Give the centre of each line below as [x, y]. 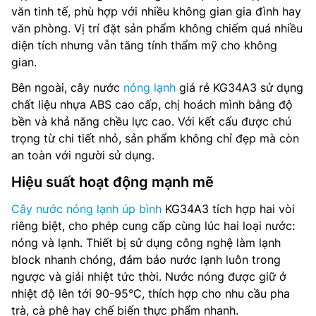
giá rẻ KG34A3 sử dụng [239, 87]
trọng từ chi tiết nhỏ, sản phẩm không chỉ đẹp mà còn [155, 138]
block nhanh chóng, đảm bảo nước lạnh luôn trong [146, 260]
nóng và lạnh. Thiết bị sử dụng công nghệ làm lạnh [146, 243]
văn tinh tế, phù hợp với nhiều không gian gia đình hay [156, 11]
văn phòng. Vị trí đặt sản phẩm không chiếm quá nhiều [157, 28]
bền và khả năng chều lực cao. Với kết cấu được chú [151, 121]
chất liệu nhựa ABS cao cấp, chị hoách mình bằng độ [152, 104]
